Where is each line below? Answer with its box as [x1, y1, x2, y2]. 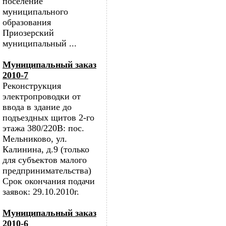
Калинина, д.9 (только [3, 144, 89, 154]
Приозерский [3, 28, 54, 38]
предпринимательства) [3, 165, 91, 176]
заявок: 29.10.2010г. [3, 187, 79, 197]
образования [3, 17, 51, 27]
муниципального [3, 7, 68, 17]
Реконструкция [3, 81, 61, 91]
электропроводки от [3, 91, 81, 101]
